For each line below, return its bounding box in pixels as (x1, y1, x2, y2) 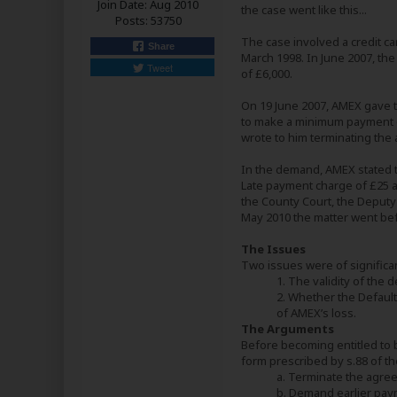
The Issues (241, 241, 306, 257)
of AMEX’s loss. (276, 305, 356, 321)
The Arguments (241, 321, 334, 337)
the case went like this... (241, 2, 367, 18)
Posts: (114, 12, 148, 28)
